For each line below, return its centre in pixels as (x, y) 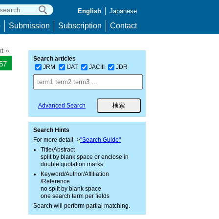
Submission (29, 26)
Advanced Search (62, 106)
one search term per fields (75, 196)
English (89, 11)
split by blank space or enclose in (85, 157)
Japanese (123, 11)
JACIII (97, 67)
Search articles (55, 59)
